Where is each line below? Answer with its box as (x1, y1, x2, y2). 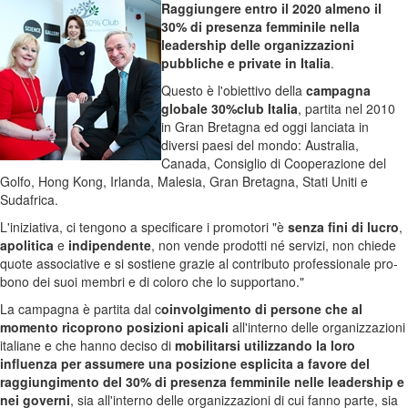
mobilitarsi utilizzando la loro (175, 336, 355, 355)
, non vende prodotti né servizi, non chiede (151, 236, 396, 255)
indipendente (68, 236, 151, 255)
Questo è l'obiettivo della (161, 81, 306, 100)
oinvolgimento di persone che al (161, 300, 362, 319)
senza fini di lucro (288, 218, 399, 237)
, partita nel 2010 (298, 99, 395, 118)
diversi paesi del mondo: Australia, (161, 136, 359, 155)
